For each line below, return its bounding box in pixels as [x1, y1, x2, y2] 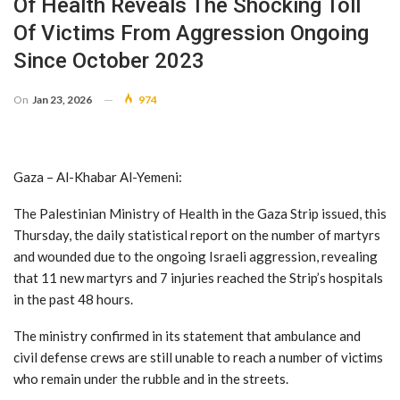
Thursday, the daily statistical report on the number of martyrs [13, 226, 380, 243]
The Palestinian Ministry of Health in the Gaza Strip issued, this [13, 204, 387, 221]
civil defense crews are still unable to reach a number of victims [13, 348, 383, 365]
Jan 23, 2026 [32, 92, 92, 106]
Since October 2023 [13, 47, 204, 73]
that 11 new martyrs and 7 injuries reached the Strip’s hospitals [13, 269, 383, 286]
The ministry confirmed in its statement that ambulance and [13, 327, 361, 344]
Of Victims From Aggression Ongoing [13, 20, 369, 46]
